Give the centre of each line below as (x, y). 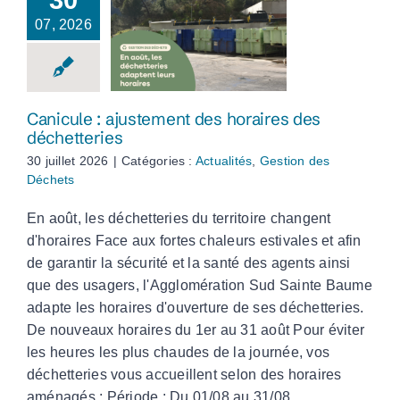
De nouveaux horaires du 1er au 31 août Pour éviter (196, 330)
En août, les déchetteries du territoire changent (179, 219)
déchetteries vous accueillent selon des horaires (184, 375)
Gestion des (295, 161)
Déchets (51, 180)
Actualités (224, 161)
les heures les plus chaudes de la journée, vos (179, 353)
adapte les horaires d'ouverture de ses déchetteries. (196, 308)
